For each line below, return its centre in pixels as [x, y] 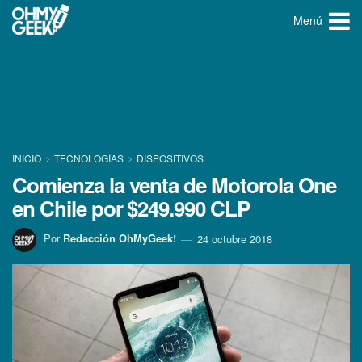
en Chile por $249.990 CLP [131, 208]
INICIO [28, 158]
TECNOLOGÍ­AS [89, 158]
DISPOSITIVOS [170, 158]
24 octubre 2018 [235, 238]
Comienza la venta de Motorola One [174, 185]
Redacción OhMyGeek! [120, 238]
